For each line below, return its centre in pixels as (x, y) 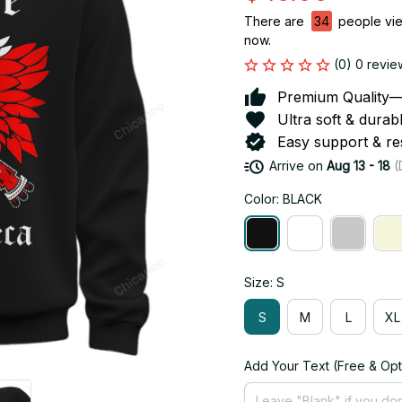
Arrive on (296, 166)
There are (276, 22)
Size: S (264, 283)
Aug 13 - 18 (358, 166)
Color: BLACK (283, 199)
